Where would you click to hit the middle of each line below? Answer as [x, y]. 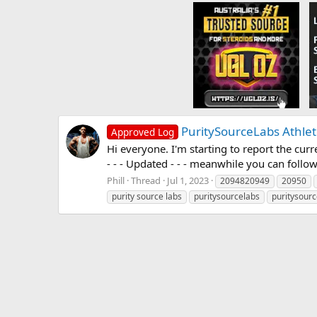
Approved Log [142, 132]
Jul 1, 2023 [188, 181]
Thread [146, 181]
